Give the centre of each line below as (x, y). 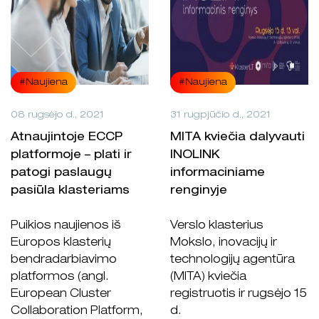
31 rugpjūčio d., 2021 (220, 116)
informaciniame (218, 174)
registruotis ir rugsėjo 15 (239, 295)
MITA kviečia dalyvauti (237, 138)
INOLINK (195, 156)
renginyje (199, 192)
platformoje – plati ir (71, 156)
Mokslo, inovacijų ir (224, 244)
